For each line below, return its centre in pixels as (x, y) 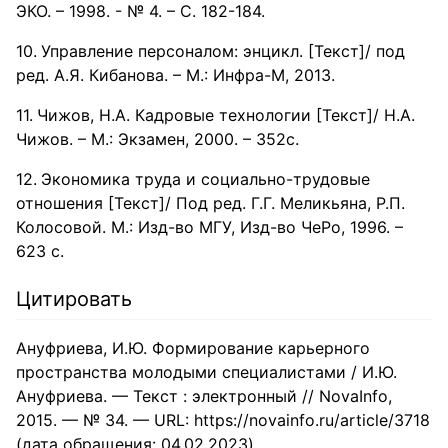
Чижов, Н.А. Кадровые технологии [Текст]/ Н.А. (226, 115)
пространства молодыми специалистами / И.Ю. (206, 372)
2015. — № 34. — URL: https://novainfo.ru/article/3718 (223, 420)
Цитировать (74, 299)
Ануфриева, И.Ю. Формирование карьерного (193, 348)
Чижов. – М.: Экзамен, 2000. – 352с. (157, 139)
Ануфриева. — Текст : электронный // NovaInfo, (204, 396)
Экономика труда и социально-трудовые (205, 179)
